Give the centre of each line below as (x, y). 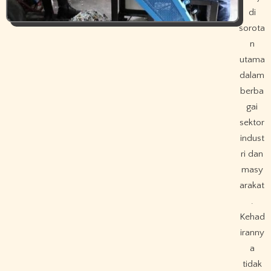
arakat (252, 185)
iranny (252, 232)
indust (252, 138)
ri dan (252, 154)
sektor (252, 122)
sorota (252, 28)
